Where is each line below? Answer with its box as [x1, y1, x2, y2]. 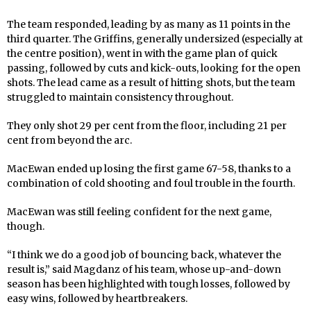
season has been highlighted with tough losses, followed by [7, 278, 290, 291]
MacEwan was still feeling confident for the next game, [7, 205, 271, 219]
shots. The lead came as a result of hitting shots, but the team [7, 76, 295, 90]
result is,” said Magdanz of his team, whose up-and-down [7, 263, 281, 276]
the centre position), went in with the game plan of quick [7, 47, 278, 60]
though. [7, 220, 44, 233]
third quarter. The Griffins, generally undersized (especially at [7, 33, 303, 46]
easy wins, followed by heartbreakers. [7, 292, 187, 305]
